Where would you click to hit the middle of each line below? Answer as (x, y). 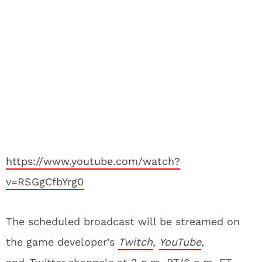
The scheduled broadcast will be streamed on (123, 221)
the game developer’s (62, 242)
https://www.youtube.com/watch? (93, 161)
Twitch (135, 242)
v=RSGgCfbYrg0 (45, 182)
